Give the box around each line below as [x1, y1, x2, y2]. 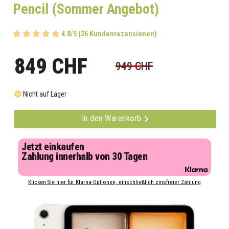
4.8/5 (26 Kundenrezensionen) [61, 30, 157, 38]
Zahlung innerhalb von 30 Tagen [21, 151, 147, 163]
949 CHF [115, 59, 153, 73]
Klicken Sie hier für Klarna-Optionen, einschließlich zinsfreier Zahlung [28, 179, 201, 186]
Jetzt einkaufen [21, 141, 84, 153]
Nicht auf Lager [21, 90, 66, 99]
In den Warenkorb [81, 113, 144, 124]
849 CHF [14, 54, 87, 79]
